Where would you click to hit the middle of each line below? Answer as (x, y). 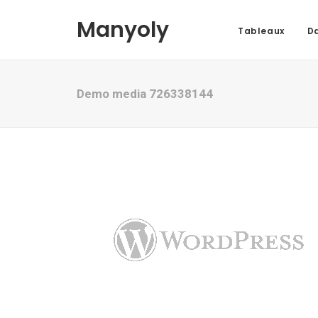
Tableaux (261, 31)
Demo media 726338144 (145, 94)
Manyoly (123, 30)
